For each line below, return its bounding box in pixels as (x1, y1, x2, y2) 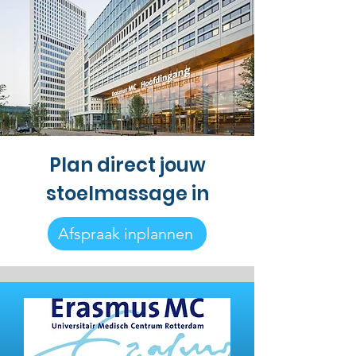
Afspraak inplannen (58, 224, 193, 243)
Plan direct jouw (48, 152, 206, 178)
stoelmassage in (45, 180, 209, 207)
